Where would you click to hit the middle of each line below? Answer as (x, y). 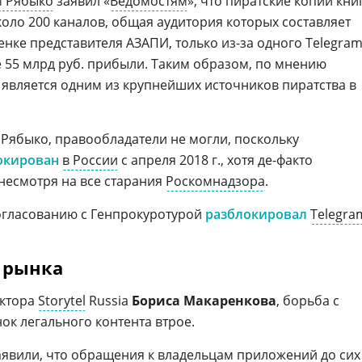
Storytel (62, 301)
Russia (109, 301)
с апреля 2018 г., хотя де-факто (215, 160)
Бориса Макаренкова (204, 301)
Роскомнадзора (215, 181)
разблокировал (256, 214)
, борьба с (308, 301)
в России (90, 160)
